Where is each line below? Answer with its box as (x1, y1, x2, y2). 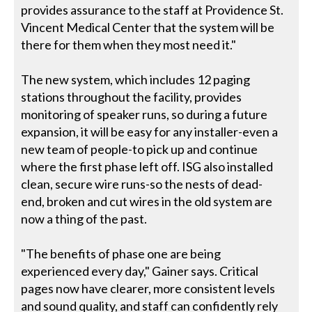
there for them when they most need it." (21, 37, 237, 53)
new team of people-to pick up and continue (21, 141, 258, 157)
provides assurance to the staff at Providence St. (21, 2, 284, 18)
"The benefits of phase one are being (21, 246, 221, 262)
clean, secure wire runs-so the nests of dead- (21, 176, 263, 192)
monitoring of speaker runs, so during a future (21, 107, 268, 123)
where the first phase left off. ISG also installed (21, 159, 274, 175)
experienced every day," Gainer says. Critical (21, 263, 259, 279)
